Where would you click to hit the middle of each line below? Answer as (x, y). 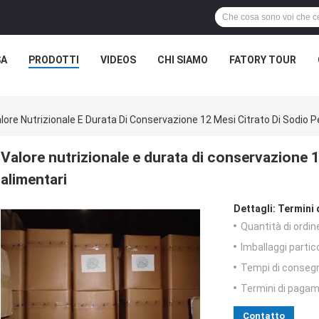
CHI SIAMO (182, 60)
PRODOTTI (53, 60)
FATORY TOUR (262, 60)
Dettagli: (255, 209)
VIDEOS (118, 60)
